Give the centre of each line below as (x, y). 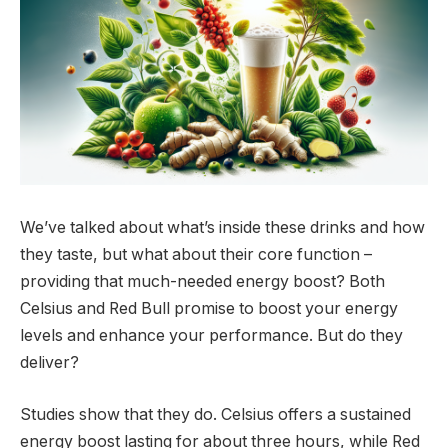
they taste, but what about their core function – (196, 255)
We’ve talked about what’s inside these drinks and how (222, 228)
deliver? (49, 363)
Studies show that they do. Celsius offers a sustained (215, 414)
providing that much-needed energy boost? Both (202, 282)
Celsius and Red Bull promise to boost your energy (209, 309)
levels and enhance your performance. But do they (211, 336)
